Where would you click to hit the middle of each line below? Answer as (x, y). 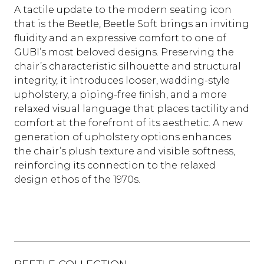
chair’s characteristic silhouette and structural (128, 67)
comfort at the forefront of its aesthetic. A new (128, 123)
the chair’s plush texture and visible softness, (125, 151)
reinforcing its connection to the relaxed (115, 166)
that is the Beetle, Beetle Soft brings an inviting (132, 24)
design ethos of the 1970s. (77, 180)
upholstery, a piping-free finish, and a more (121, 95)
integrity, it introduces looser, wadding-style (122, 81)
